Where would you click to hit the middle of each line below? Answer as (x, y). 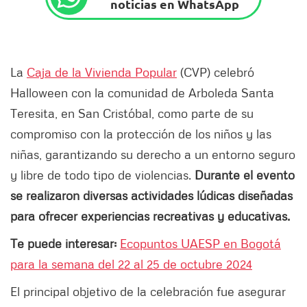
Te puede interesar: (65, 244)
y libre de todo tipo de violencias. (102, 175)
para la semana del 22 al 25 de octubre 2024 (131, 264)
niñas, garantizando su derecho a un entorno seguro (153, 155)
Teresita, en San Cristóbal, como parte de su (132, 113)
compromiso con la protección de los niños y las (141, 134)
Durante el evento (245, 175)
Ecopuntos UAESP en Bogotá (200, 244)
